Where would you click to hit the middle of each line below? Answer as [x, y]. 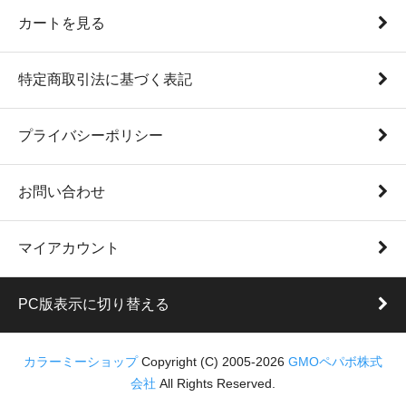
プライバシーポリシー [91, 135]
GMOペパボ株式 [335, 362]
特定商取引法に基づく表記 [105, 79]
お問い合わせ [62, 192]
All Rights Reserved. [216, 384]
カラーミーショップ [81, 362]
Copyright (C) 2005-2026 [213, 362]
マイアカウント [69, 248]
